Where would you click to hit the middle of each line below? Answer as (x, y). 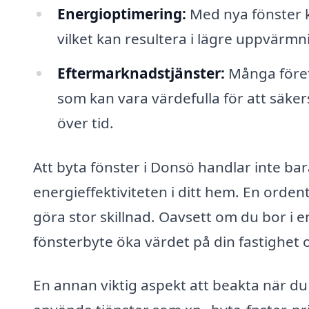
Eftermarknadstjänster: (141, 73)
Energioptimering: (121, 13)
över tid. (85, 122)
